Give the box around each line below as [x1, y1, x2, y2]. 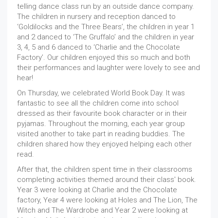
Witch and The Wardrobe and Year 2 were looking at [17, 206, 188, 215]
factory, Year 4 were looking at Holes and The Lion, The [17, 196, 198, 204]
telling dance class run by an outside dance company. [17, 2, 194, 11]
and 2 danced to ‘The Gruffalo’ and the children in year [17, 33, 194, 41]
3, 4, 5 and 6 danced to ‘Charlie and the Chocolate [17, 43, 180, 52]
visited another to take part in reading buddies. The [17, 129, 185, 138]
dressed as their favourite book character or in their [17, 109, 187, 118]
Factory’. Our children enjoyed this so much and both [17, 53, 190, 62]
